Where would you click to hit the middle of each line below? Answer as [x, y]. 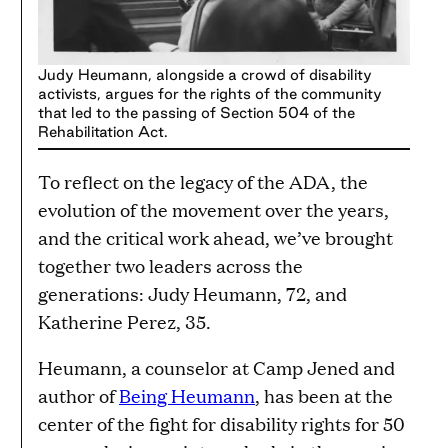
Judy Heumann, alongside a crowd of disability [205, 75]
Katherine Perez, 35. [124, 322]
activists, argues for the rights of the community [210, 94]
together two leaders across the [170, 266]
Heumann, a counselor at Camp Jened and [216, 368]
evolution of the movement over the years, [213, 210]
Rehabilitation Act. [103, 132]
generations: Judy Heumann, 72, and [192, 294]
